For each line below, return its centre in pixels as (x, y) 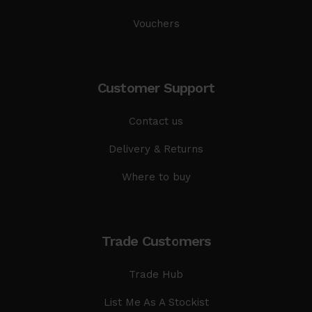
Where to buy (156, 177)
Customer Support (156, 87)
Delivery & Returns (156, 149)
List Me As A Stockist (156, 302)
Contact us (156, 121)
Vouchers (156, 23)
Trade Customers (156, 241)
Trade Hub (156, 274)
